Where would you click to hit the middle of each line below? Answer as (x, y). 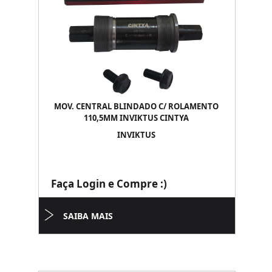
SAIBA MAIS (88, 216)
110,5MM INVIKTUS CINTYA (136, 118)
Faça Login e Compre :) (109, 184)
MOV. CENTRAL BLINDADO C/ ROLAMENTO (136, 106)
